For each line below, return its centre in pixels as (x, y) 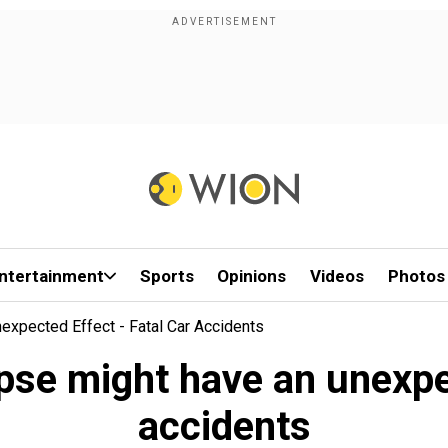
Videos (337, 276)
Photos (416, 276)
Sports (166, 276)
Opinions (252, 276)
